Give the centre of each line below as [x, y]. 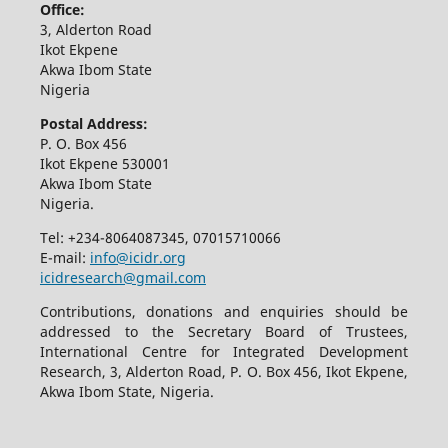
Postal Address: [93, 123]
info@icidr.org [137, 257]
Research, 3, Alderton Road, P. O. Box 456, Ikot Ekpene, [224, 371]
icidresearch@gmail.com [122, 277]
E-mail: [64, 257]
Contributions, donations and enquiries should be [224, 311]
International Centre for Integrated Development [224, 351]
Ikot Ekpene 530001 [104, 163]
